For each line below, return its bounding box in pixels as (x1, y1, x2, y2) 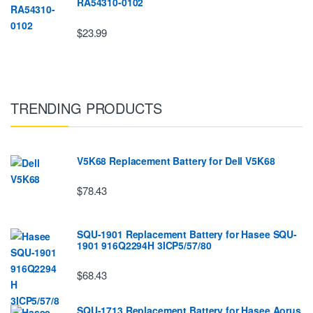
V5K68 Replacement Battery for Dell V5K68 (77, 153, 275, 168)
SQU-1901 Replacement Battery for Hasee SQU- (77, 226, 297, 241)
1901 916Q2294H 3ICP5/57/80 (77, 238, 212, 252)
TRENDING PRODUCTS (10, 97, 162, 118)
